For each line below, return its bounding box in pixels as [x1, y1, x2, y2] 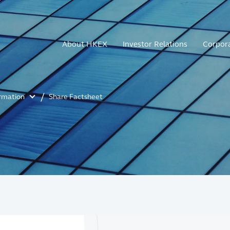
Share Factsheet [49, 92, 103, 101]
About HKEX [62, 40, 107, 49]
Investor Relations [123, 40, 187, 49]
